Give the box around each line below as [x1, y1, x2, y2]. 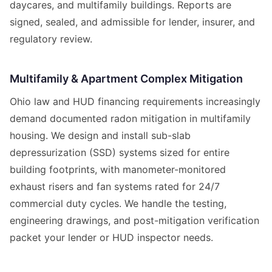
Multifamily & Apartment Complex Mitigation [10, 72, 243, 86]
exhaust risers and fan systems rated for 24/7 [10, 180, 220, 193]
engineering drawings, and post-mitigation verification [10, 214, 259, 227]
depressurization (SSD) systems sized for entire [10, 146, 229, 159]
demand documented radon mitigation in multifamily [10, 112, 251, 125]
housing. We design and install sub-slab [10, 129, 191, 142]
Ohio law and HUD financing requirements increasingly [10, 95, 260, 108]
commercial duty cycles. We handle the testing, [10, 197, 226, 210]
